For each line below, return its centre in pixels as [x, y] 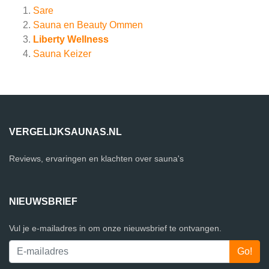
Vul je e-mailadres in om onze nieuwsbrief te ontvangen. [115, 228]
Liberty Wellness [71, 40]
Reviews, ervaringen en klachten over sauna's [96, 159]
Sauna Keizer [62, 54]
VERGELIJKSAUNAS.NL [65, 132]
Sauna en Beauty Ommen [88, 25]
